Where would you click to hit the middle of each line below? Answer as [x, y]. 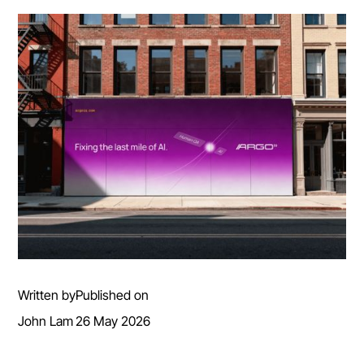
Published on [113, 295]
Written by [47, 295]
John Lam [46, 321]
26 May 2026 [113, 321]
